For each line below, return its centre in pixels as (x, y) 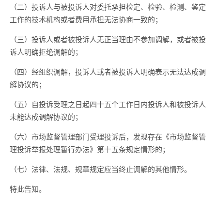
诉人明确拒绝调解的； (46, 52)
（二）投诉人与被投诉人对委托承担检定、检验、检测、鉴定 (108, 7)
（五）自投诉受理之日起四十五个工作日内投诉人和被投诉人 (108, 104)
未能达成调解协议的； (46, 116)
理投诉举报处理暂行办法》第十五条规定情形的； (90, 149)
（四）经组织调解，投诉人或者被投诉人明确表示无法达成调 (108, 71)
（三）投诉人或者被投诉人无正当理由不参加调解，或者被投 (108, 39)
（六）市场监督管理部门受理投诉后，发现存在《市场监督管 (108, 136)
